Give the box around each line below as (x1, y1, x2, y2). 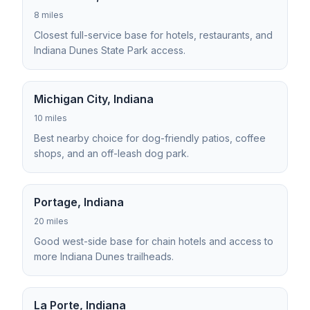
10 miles (34, 113, 67, 123)
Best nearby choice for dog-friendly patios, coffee (34, 132, 266, 144)
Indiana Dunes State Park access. (34, 44, 185, 56)
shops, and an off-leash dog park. (34, 147, 189, 159)
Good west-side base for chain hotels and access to (34, 235, 273, 247)
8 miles (34, 10, 64, 20)
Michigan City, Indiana (34, 92, 154, 106)
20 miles (34, 216, 69, 226)
